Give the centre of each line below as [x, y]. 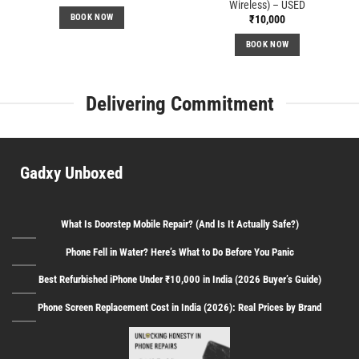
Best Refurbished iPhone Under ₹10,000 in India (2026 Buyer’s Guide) [179, 280]
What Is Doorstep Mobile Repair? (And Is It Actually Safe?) [179, 224]
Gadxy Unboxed [71, 173]
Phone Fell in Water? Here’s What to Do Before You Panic [179, 252]
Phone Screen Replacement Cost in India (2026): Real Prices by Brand [179, 307]
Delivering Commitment [179, 103]
